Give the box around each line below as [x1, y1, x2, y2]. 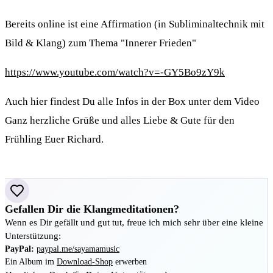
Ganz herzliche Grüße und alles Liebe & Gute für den [5, 115, 235, 127]
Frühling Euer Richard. [5, 133, 104, 146]
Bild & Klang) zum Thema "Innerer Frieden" [5, 37, 196, 49]
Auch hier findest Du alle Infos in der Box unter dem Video [5, 96, 260, 108]
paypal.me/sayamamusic [37, 244, 119, 254]
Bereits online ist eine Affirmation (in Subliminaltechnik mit [5, 18, 264, 30]
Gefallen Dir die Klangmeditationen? [5, 203, 179, 216]
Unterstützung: [5, 230, 61, 241]
